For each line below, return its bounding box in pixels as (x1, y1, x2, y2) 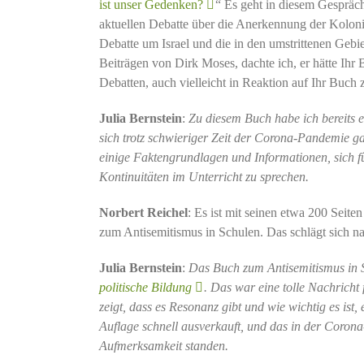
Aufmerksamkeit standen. (98, 338, 238, 353)
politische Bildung (98, 279, 192, 294)
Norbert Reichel (98, 205, 188, 219)
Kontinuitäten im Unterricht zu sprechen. (98, 169, 309, 184)
